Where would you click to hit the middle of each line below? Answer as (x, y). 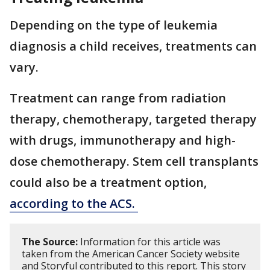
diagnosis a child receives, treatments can (133, 46)
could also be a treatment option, (108, 182)
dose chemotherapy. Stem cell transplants (134, 161)
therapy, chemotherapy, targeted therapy (133, 119)
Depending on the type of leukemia (114, 25)
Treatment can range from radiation (118, 98)
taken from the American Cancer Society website (131, 253)
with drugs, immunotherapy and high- (123, 140)
